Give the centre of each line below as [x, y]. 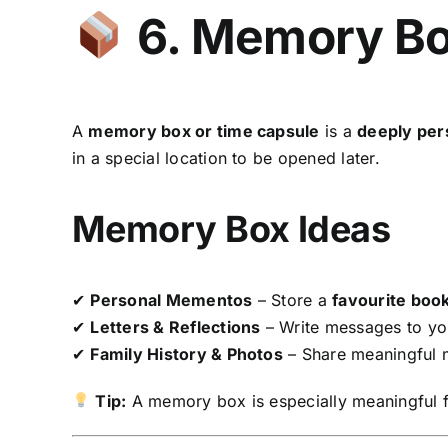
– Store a [292, 299]
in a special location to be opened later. [225, 157]
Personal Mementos [171, 299]
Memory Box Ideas [231, 228]
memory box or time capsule [204, 130]
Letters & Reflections [175, 326]
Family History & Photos [186, 353]
